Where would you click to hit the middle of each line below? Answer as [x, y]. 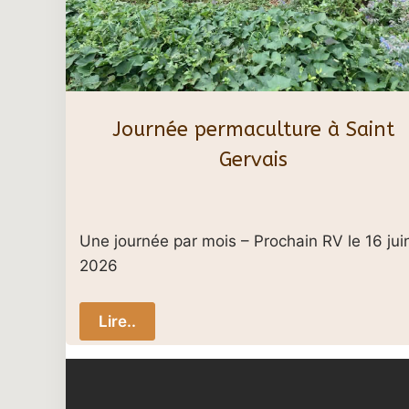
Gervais [253, 159]
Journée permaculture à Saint [253, 129]
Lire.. [117, 321]
